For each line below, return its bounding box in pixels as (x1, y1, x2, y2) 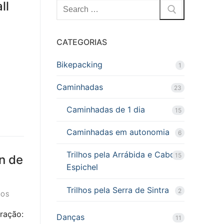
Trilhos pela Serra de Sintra (66, 184, 169, 195)
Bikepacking (56, 59, 102, 69)
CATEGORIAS (56, 36, 107, 47)
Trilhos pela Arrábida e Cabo (66, 149, 175, 160)
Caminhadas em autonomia (66, 127, 169, 137)
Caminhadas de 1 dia (66, 104, 145, 114)
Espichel (66, 162, 98, 172)
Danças (56, 212, 84, 222)
